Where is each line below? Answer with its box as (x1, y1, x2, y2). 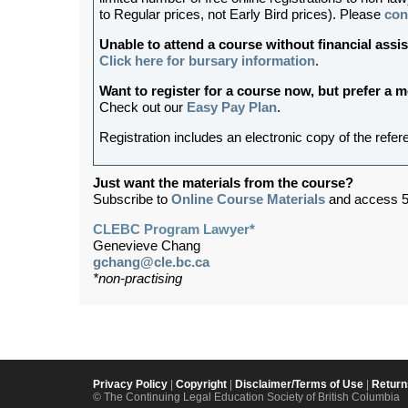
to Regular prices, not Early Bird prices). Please (99, 7, 384, 23)
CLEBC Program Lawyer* (93, 222, 255, 238)
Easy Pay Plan (187, 100, 277, 116)
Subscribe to (93, 192, 171, 208)
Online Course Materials (171, 192, 325, 208)
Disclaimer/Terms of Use (235, 378, 363, 392)
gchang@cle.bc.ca (93, 255, 209, 270)
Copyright (176, 378, 227, 392)
